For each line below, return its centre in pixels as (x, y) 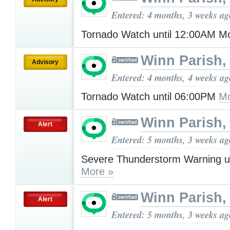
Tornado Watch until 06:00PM (150, 97)
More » (97, 172)
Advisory (45, 62)
